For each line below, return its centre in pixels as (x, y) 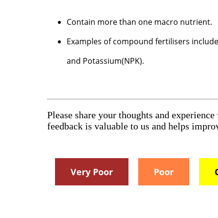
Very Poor (92, 172)
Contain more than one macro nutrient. (140, 22)
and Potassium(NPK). (106, 61)
